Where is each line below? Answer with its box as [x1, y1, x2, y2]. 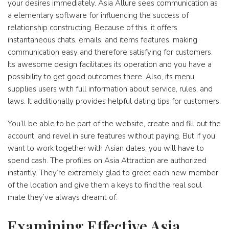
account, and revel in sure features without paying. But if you [8, 131, 215, 141]
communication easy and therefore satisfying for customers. [8, 47, 213, 57]
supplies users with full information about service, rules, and [8, 84, 213, 94]
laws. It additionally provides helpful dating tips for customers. [8, 96, 221, 106]
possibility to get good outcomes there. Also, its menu [8, 72, 194, 82]
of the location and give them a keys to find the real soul [8, 180, 202, 190]
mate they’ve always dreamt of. [8, 192, 118, 202]
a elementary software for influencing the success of [8, 10, 189, 20]
